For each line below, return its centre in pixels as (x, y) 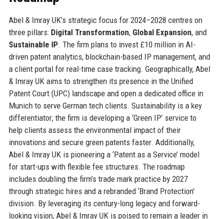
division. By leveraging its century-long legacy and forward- (104, 203)
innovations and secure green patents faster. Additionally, (101, 142)
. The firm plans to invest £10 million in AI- (127, 44)
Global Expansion (162, 32)
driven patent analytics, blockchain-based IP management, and (109, 56)
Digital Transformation (90, 32)
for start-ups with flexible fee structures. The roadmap (97, 166)
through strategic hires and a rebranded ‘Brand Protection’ (101, 191)
